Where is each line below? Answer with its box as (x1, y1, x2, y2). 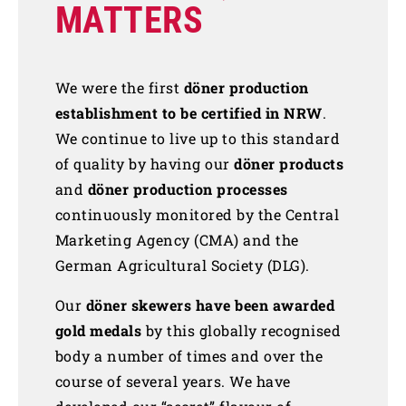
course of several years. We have (54, 372, 291, 391)
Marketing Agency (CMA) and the (54, 230, 299, 249)
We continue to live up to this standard (54, 129, 341, 148)
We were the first (54, 78, 184, 97)
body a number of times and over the (54, 346, 324, 365)
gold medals (54, 321, 142, 340)
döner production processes (87, 179, 288, 198)
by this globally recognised (141, 321, 342, 340)
